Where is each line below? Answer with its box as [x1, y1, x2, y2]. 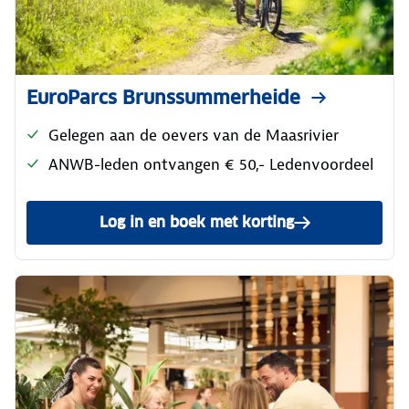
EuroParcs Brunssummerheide [26, 86, 300, 110]
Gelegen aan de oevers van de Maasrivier [48, 125, 339, 145]
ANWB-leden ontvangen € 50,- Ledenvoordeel [48, 154, 373, 174]
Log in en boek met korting [99, 213, 294, 232]
